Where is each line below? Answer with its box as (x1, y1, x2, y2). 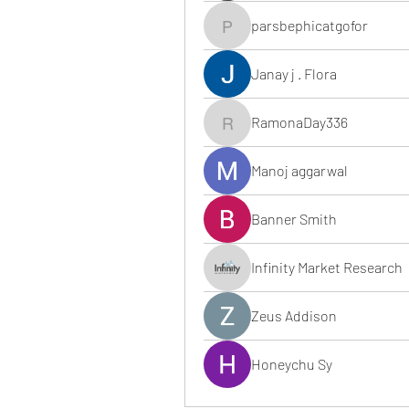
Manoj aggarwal (251, 162, 348, 179)
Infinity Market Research (251, 258, 403, 276)
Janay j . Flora (251, 65, 337, 82)
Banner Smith (251, 210, 337, 227)
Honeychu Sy (251, 355, 332, 372)
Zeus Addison (251, 307, 337, 324)
